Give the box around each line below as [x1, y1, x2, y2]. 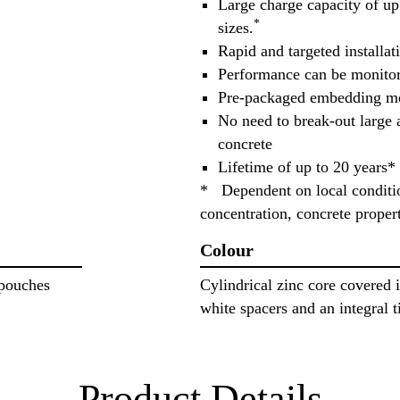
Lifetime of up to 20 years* [218, 158, 396, 177]
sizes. [218, 19, 254, 37]
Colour [200, 240, 254, 261]
